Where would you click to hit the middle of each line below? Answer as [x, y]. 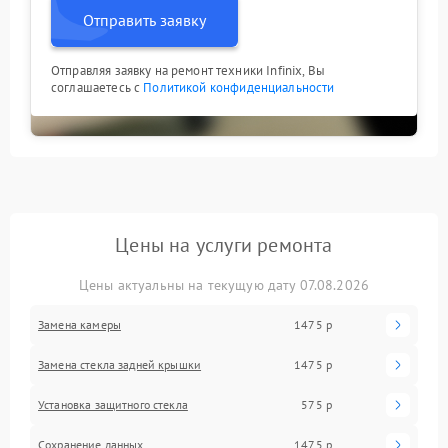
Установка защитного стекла [113, 404]
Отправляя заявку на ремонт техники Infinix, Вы [188, 70]
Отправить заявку [144, 19]
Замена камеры [79, 324]
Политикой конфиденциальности [239, 87]
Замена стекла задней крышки [120, 364]
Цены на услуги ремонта [224, 244]
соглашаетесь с [97, 87]
